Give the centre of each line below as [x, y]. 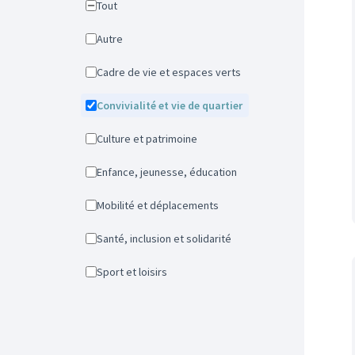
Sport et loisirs [135, 272]
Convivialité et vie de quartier [173, 105]
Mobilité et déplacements [162, 205]
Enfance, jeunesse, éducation [170, 172]
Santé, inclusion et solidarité [167, 239]
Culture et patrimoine [150, 139]
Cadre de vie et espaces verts [172, 72]
